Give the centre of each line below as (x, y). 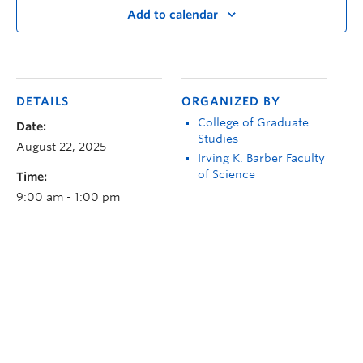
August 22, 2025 (61, 146)
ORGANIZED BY (231, 101)
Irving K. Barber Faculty (261, 158)
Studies (218, 138)
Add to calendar (173, 15)
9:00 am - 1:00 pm (68, 196)
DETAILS (43, 101)
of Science (226, 174)
